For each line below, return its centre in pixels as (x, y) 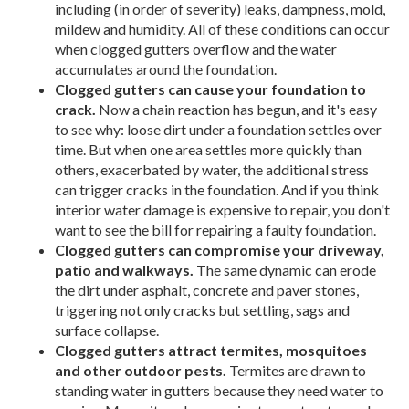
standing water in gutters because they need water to (219, 390)
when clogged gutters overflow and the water (196, 48)
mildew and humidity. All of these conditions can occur (222, 28)
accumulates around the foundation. (166, 68)
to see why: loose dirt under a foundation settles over (218, 129)
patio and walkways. (124, 269)
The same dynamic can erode (285, 269)
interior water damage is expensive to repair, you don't (222, 209)
